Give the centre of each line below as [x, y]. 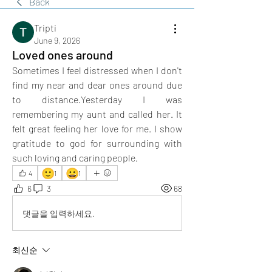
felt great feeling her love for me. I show [97, 128]
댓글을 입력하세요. [59, 213]
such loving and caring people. [75, 158]
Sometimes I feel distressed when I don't [97, 70]
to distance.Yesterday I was [97, 99]
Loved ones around [63, 55]
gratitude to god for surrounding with [97, 143]
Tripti [45, 28]
